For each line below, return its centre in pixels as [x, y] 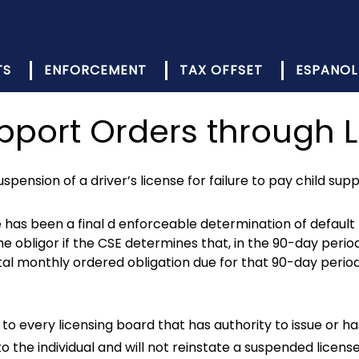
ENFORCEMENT [95, 70]
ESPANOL [327, 70]
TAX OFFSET [221, 70]
